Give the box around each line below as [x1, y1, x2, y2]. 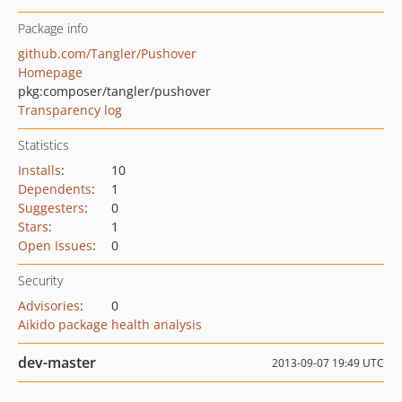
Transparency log [18, 101, 122, 118]
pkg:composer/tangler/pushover [18, 83, 211, 100]
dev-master [18, 353, 96, 372]
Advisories [18, 297, 80, 314]
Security [18, 272, 63, 289]
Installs [18, 162, 61, 179]
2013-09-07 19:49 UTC [272, 355, 384, 371]
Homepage [18, 64, 83, 81]
